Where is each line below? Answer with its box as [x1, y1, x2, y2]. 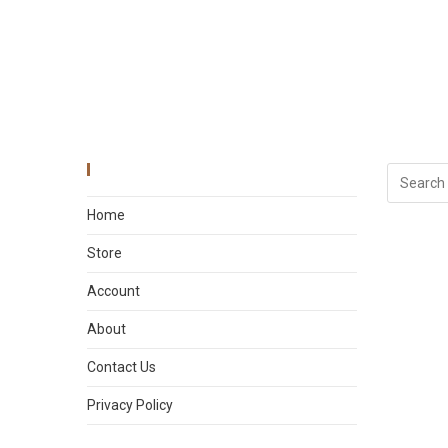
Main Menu [105, 162, 177, 178]
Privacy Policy [87, 397, 173, 414]
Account [87, 283, 140, 300]
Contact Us [87, 359, 156, 376]
